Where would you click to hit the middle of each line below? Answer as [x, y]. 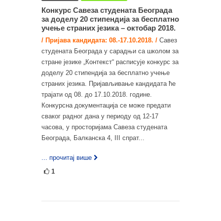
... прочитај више [67, 157]
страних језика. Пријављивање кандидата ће [109, 83]
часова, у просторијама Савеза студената [104, 127]
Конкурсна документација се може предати [106, 105]
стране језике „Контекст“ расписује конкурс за [110, 62]
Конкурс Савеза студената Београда [107, 10]
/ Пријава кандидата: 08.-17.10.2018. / [99, 40]
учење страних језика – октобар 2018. [109, 28]
